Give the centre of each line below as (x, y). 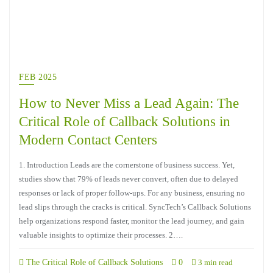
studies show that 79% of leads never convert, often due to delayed (129, 179)
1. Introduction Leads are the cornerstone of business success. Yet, (127, 165)
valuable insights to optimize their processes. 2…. (101, 235)
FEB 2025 (38, 77)
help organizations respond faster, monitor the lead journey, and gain (132, 221)
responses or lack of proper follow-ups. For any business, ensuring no (132, 193)
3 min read (214, 262)
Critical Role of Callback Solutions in (125, 121)
